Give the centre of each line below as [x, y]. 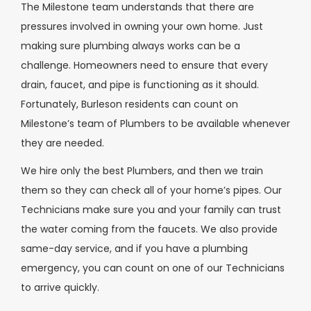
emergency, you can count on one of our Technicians [153, 268]
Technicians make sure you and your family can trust [151, 210]
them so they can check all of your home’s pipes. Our [151, 191]
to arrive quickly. [60, 288]
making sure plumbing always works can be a [131, 45]
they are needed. [62, 143]
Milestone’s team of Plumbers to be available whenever [155, 123]
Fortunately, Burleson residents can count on [129, 104]
